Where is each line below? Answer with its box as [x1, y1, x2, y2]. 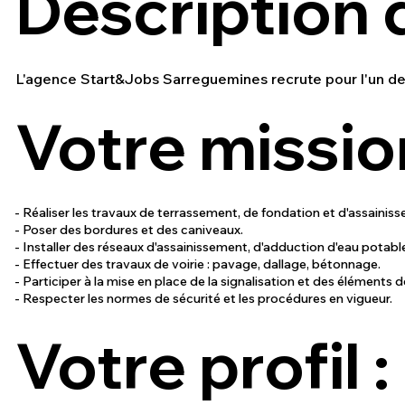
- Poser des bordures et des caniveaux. [14, 221, 247, 239]
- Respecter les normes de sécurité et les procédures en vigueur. [14, 290, 393, 307]
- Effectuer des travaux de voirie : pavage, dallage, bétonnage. [14, 256, 384, 273]
